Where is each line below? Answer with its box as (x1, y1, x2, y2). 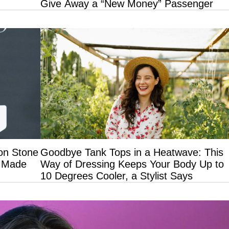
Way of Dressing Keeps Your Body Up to (40, 158, 224, 170)
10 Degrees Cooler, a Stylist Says (40, 170, 193, 181)
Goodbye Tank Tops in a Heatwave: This (40, 146, 223, 158)
